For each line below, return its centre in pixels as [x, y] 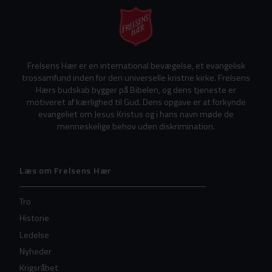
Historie [35, 218]
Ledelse [35, 235]
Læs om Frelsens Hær [66, 171]
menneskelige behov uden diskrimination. [136, 126]
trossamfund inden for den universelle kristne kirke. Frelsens [136, 77]
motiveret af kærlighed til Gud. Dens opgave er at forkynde [136, 102]
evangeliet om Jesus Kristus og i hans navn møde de [136, 114]
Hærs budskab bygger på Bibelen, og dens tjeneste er [136, 90]
